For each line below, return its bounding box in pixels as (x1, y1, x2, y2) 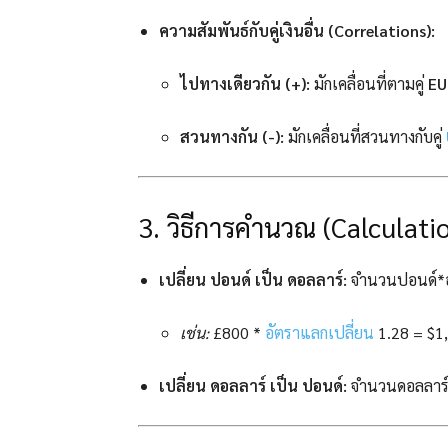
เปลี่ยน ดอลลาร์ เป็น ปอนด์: (159, 375, 347, 397)
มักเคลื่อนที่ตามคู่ (310, 73, 428, 95)
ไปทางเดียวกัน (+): (180, 73, 310, 95)
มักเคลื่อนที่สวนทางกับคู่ (284, 126, 446, 148)
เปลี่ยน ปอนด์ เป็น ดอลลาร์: (159, 269, 347, 291)
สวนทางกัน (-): (180, 126, 284, 148)
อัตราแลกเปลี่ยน (265, 322, 374, 344)
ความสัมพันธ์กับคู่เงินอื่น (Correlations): (159, 20, 435, 42)
